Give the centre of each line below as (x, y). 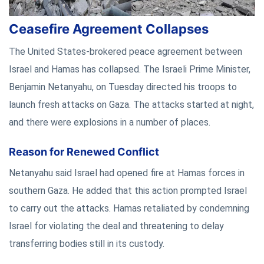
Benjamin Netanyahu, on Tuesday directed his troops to (123, 87)
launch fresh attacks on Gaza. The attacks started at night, (131, 104)
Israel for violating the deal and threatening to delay (116, 226)
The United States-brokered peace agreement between (126, 51)
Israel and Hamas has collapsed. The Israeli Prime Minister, (130, 69)
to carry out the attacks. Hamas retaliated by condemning (129, 208)
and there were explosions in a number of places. (110, 122)
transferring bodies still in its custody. (87, 243)
